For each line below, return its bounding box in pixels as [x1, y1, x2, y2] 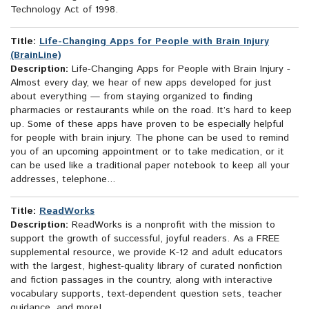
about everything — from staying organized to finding [10, 90, 252, 104]
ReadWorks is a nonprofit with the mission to [68, 218, 275, 232]
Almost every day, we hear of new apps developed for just [10, 76, 272, 90]
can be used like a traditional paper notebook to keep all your [10, 159, 290, 173]
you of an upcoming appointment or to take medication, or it [10, 145, 284, 159]
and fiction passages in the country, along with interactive [10, 273, 272, 288]
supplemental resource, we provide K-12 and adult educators [10, 246, 283, 260]
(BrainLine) [10, 48, 61, 63]
